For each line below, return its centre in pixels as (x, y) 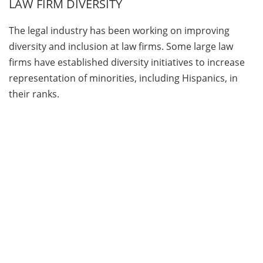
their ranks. (34, 94)
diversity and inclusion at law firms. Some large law (121, 46)
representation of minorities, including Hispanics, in (123, 78)
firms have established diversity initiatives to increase (127, 62)
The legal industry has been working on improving (119, 31)
